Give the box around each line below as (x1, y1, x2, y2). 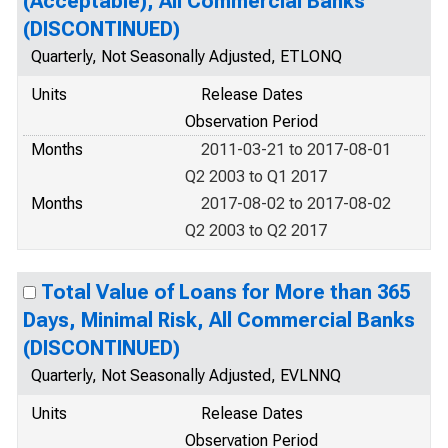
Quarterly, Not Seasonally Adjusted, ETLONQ (31, 47, 342, 66)
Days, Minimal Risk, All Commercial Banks (23, 308, 415, 332)
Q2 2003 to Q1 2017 (185, 167, 327, 186)
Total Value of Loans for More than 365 (41, 280, 410, 304)
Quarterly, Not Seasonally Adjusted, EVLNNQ (31, 366, 341, 385)
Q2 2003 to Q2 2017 (185, 221, 327, 240)
